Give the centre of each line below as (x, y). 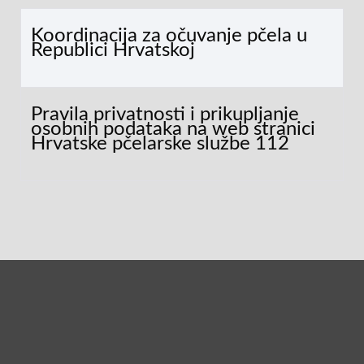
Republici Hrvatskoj (113, 50)
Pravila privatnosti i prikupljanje (165, 115)
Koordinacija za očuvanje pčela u (169, 36)
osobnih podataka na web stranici (173, 129)
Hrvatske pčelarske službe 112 (160, 144)
